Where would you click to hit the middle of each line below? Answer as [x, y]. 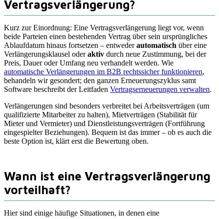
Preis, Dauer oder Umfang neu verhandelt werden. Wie [89, 63]
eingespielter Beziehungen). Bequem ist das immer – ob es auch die [108, 132]
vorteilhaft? [37, 190]
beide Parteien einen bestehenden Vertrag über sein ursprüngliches [106, 37]
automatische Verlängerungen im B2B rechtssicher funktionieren [103, 72]
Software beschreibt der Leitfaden [57, 89]
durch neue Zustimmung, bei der [155, 54]
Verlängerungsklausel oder [46, 54]
